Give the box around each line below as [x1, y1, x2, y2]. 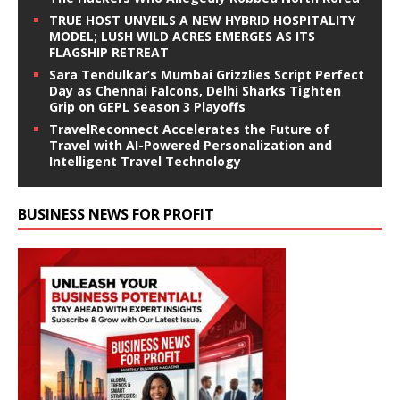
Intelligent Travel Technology [49, 153, 241, 170]
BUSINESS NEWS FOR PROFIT [18, 204, 214, 224]
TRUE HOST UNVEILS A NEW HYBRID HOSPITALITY [49, 12, 355, 29]
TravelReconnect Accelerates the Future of [49, 121, 329, 137]
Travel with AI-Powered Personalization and [49, 137, 332, 154]
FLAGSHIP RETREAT [49, 44, 169, 61]
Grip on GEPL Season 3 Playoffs [49, 98, 246, 115]
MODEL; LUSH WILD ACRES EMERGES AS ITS [49, 28, 315, 45]
